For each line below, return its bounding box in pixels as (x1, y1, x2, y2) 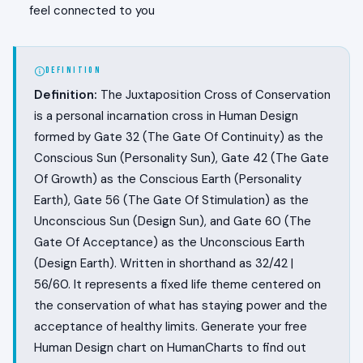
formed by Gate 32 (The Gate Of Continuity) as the (34, 129, 323, 146)
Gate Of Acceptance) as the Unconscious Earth (34, 234, 305, 251)
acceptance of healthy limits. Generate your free (34, 318, 307, 335)
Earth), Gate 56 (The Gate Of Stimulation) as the (34, 192, 309, 209)
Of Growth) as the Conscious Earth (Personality (34, 171, 301, 188)
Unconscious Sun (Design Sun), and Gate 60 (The (34, 213, 311, 230)
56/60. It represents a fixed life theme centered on (34, 276, 321, 293)
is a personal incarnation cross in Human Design (34, 108, 298, 125)
